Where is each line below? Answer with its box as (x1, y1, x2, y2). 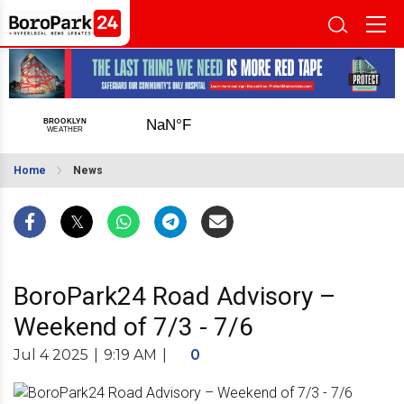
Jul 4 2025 (14, 345, 88, 363)
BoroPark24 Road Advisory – (14, 280, 335, 311)
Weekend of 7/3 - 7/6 (14, 311, 253, 342)
